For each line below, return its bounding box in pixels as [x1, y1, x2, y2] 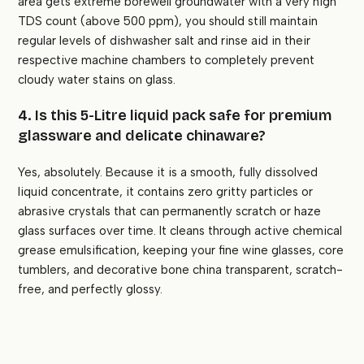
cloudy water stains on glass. [18, 72, 176, 88]
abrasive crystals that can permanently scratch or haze [18, 204, 322, 219]
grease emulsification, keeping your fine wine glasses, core [18, 243, 344, 258]
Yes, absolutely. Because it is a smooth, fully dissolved [18, 165, 318, 180]
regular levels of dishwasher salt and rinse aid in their [18, 33, 311, 49]
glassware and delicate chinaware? [18, 127, 266, 145]
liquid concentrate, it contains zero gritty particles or [18, 184, 314, 200]
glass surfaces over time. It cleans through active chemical [18, 223, 343, 239]
